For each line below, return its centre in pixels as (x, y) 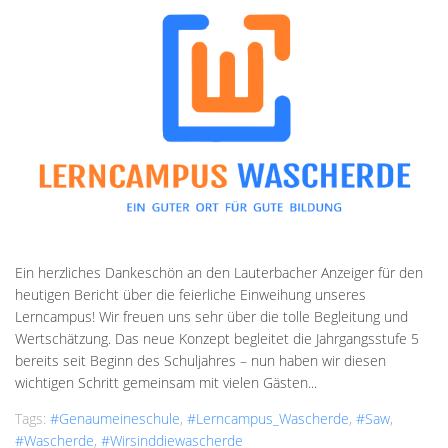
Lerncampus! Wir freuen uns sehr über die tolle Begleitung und (211, 316)
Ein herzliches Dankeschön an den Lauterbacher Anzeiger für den (219, 272)
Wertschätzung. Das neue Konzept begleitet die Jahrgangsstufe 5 (217, 338)
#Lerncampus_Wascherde (268, 418)
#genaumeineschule (115, 418)
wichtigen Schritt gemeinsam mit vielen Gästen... (166, 382)
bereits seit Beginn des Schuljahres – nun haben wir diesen (200, 360)
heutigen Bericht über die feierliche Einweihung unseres (190, 294)
